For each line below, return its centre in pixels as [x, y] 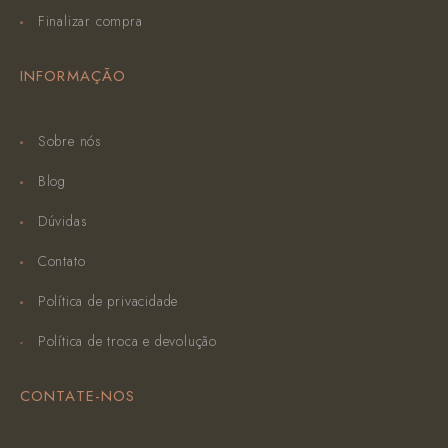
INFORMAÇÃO [73, 76]
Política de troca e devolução [127, 341]
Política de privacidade [108, 301]
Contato [61, 261]
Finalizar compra [90, 21]
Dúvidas [62, 221]
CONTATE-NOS [78, 396]
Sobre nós [69, 141]
